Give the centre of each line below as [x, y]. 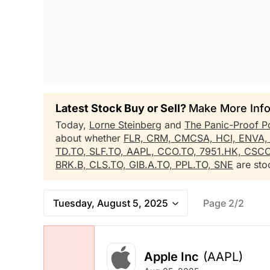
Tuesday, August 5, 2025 [111, 203]
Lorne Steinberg [125, 125]
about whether [89, 138]
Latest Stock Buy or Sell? [122, 108]
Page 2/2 [224, 203]
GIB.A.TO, [152, 165]
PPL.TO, [195, 165]
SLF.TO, [108, 151]
